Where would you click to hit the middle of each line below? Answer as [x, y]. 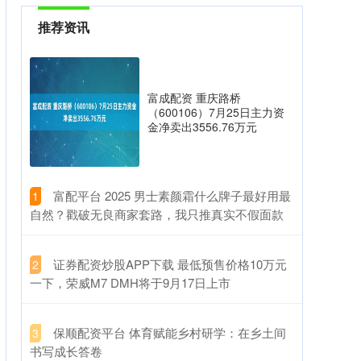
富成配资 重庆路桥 [194, 98]
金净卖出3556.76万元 [202, 127]
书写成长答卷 [66, 351]
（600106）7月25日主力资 [216, 112]
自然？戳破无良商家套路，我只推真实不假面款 [157, 214]
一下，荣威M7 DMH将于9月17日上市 [130, 282]
